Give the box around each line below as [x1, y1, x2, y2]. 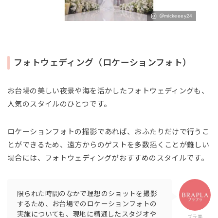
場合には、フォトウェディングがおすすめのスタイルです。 [7, 153, 209, 162]
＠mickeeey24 [159, 13, 193, 18]
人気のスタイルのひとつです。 [7, 99, 111, 108]
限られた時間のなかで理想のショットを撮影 [17, 189, 157, 198]
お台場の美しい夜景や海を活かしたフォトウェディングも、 [7, 86, 209, 95]
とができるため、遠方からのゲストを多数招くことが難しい [7, 140, 210, 149]
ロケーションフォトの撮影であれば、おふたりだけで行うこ [7, 127, 210, 136]
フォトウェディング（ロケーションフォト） [14, 57, 192, 68]
